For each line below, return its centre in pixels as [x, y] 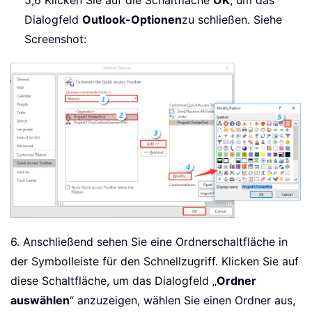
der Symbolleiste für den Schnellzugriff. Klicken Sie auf [155, 261]
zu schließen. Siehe [232, 19]
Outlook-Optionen [132, 19]
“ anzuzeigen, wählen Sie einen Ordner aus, [182, 300]
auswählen [40, 300]
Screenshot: [55, 39]
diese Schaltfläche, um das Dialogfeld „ [114, 280]
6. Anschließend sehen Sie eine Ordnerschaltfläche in [149, 241]
